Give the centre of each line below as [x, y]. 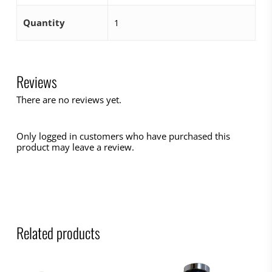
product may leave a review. [75, 147]
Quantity [44, 22]
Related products [58, 232]
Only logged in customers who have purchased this [123, 136]
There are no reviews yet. [69, 99]
